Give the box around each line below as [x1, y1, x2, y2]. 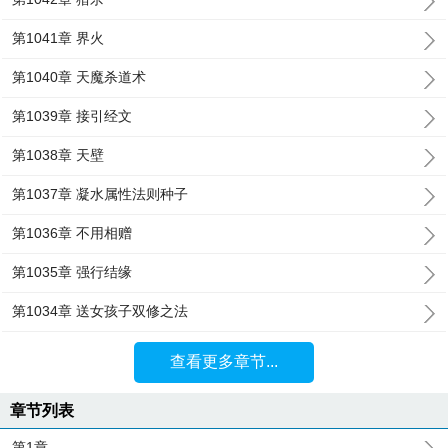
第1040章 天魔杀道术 [12, 69, 147, 85]
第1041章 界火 [12, 30, 105, 46]
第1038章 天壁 [12, 147, 105, 163]
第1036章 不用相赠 [12, 225, 133, 241]
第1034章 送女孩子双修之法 [12, 303, 189, 319]
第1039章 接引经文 [12, 108, 133, 124]
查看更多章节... [169, 353, 278, 370]
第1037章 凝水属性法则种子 [12, 186, 189, 202]
